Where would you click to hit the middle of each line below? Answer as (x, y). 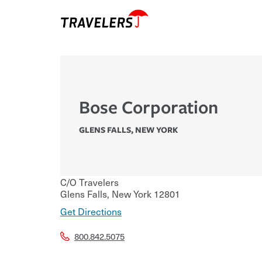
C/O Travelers (89, 182)
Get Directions (91, 211)
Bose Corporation (149, 107)
